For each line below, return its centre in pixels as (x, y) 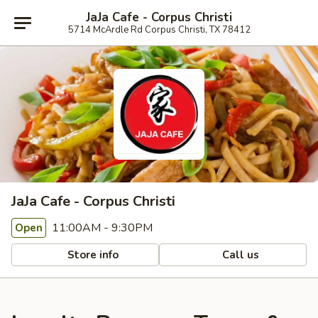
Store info (92, 254)
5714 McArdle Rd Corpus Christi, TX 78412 (159, 29)
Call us (240, 254)
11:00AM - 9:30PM (101, 228)
